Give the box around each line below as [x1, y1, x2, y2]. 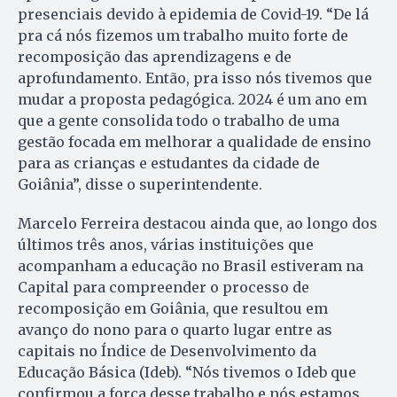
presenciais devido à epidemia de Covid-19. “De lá [18, 5, 369, 24]
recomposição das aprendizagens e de [18, 48, 292, 66]
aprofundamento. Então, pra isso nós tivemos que [18, 69, 372, 88]
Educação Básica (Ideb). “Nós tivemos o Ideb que [18, 363, 356, 382]
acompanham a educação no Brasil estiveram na [18, 257, 363, 276]
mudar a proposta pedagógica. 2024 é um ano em [18, 90, 367, 109]
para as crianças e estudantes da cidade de [18, 154, 320, 173]
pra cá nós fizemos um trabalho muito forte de [18, 27, 348, 45]
